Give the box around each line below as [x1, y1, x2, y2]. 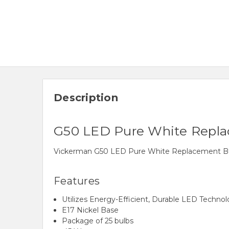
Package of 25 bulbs [62, 216, 134, 226]
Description [54, 91, 118, 104]
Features [54, 175, 100, 188]
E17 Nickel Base [62, 205, 119, 215]
